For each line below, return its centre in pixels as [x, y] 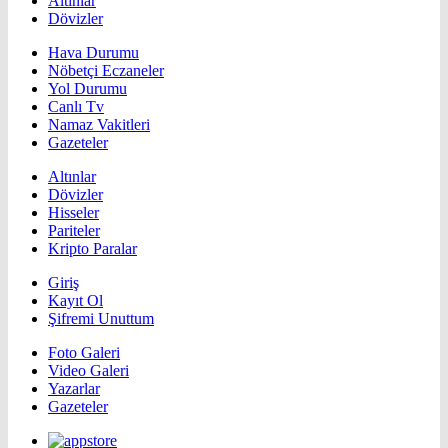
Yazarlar [74, 388]
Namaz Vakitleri [99, 124]
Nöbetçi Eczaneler [106, 70]
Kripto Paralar [92, 248]
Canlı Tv [76, 106]
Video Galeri [88, 370]
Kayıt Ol [75, 300]
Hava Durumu [93, 52]
